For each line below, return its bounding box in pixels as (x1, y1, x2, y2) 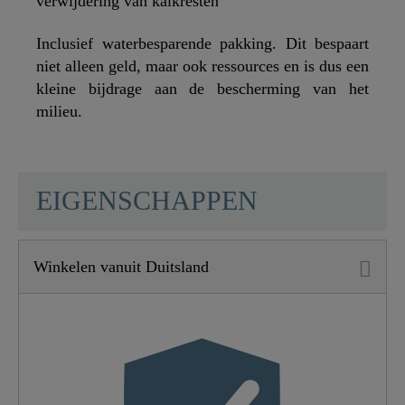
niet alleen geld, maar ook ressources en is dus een (36, 57, 369, 76)
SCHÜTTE (53, 174, 127, 193)
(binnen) (213, 307, 272, 326)
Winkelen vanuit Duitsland (33, 257, 209, 276)
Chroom (213, 357, 268, 376)
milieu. (36, 102, 82, 121)
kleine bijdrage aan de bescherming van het (36, 80, 369, 99)
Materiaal (32, 283, 94, 302)
